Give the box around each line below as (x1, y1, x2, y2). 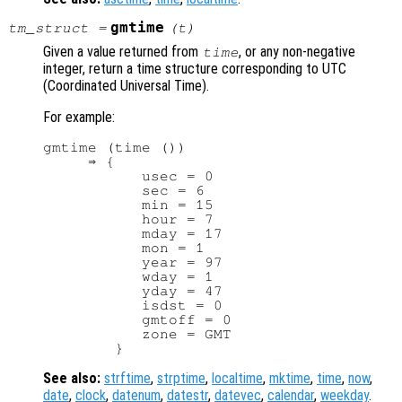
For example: (43, 109, 115, 127)
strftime (104, 370, 151, 388)
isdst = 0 (43, 298, 223, 313)
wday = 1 (43, 269, 214, 284)
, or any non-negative (239, 43, 356, 61)
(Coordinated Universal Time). (43, 77, 209, 95)
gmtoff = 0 (43, 312, 232, 328)
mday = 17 (43, 226, 223, 241)
